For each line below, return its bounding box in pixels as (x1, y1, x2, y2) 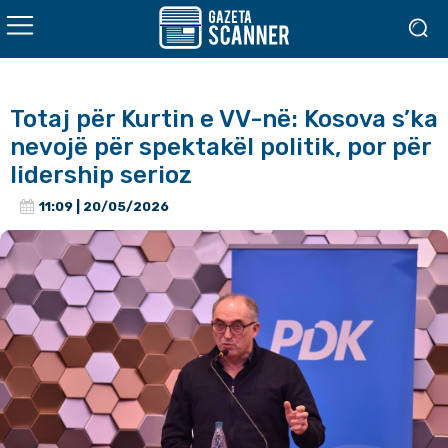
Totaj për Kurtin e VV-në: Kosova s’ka (10, 105, 438, 133)
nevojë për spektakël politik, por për (10, 133, 432, 161)
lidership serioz (10, 161, 192, 189)
